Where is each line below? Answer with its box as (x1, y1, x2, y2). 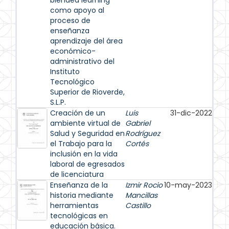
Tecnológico (50, 77, 95, 87)
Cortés (125, 139, 149, 149)
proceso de (50, 15, 90, 26)
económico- (50, 46, 96, 56)
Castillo (125, 200, 151, 211)
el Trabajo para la (50, 139, 112, 149)
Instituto (50, 66, 80, 77)
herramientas (50, 200, 99, 211)
